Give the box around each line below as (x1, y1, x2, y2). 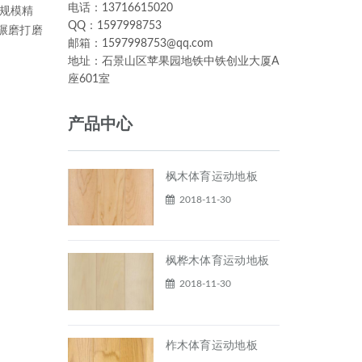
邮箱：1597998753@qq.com (67, 38, 213, 49)
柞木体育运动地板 (165, 339, 258, 351)
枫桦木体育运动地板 (165, 255, 270, 267)
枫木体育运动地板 (165, 171, 258, 183)
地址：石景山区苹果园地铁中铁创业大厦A (67, 56, 279, 67)
